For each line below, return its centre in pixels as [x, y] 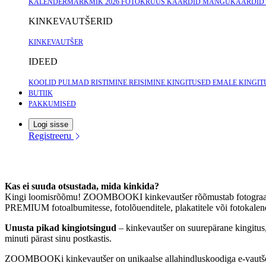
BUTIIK [41, 93]
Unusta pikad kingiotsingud [61, 227]
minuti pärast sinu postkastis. [58, 238]
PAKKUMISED [52, 104]
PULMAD [75, 83]
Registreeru [51, 136]
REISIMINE [148, 83]
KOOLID [43, 83]
